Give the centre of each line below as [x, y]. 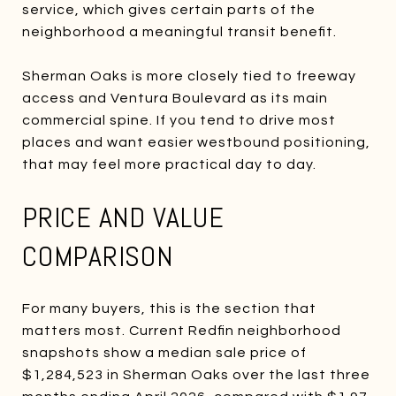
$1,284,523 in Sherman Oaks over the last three [196, 374]
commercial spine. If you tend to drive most [179, 120]
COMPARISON [98, 256]
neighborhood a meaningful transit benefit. [179, 31]
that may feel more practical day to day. [169, 164]
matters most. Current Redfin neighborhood [182, 330]
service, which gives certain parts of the [169, 9]
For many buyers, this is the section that [169, 308]
